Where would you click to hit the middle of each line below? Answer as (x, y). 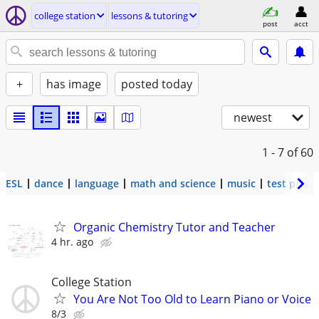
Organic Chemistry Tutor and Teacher (174, 227)
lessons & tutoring (150, 16)
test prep (289, 183)
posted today (157, 84)
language (97, 183)
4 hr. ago (72, 242)
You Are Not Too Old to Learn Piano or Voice (192, 299)
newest (253, 117)
